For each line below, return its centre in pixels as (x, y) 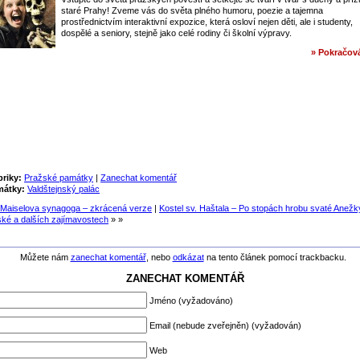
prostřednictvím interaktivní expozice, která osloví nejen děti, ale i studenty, (207, 22)
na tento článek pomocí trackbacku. (275, 258)
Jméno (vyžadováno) (191, 301)
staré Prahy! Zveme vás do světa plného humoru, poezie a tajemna (192, 11)
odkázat (188, 258)
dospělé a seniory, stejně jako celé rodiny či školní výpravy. (176, 33)
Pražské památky (59, 178)
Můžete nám (45, 258)
